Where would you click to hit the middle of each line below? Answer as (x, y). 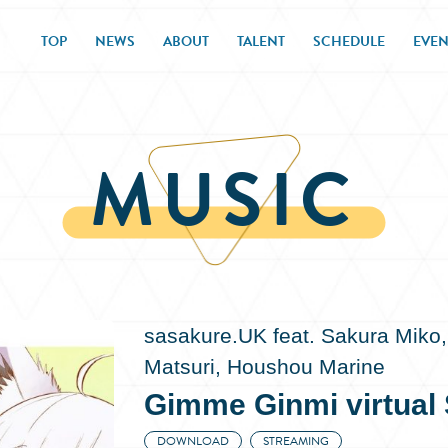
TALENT (261, 42)
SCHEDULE (349, 42)
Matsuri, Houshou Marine (264, 366)
